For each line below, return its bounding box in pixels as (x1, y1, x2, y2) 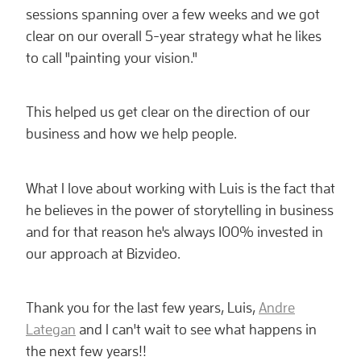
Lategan (26, 321, 76, 338)
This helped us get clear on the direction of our (26, 103, 310, 121)
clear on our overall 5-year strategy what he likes (26, 27, 322, 44)
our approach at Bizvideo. (26, 244, 180, 262)
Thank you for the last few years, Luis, (26, 299, 259, 317)
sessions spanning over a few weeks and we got (26, 5, 320, 23)
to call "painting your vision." (26, 48, 197, 66)
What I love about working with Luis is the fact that (26, 179, 335, 197)
